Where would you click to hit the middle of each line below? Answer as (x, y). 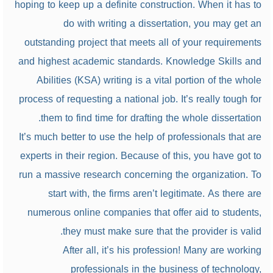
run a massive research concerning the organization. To (140, 175)
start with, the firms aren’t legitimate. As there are (154, 193)
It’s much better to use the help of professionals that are (140, 137)
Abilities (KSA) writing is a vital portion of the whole (149, 80)
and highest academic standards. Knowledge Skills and (140, 61)
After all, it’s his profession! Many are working (162, 250)
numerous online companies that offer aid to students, (144, 212)
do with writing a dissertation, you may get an (162, 23)
